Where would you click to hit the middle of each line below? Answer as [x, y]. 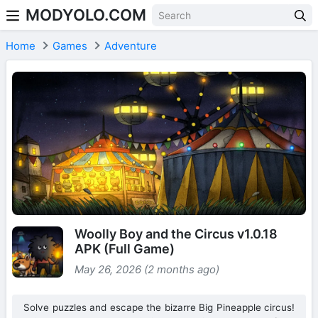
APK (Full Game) [125, 249]
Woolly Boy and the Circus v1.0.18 [176, 234]
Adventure [131, 46]
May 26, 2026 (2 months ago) [147, 270]
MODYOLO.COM [86, 15]
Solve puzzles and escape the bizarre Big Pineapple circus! [159, 308]
